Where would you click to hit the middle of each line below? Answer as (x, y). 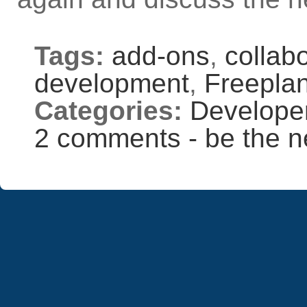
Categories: (108, 111)
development (112, 83)
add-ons (161, 56)
